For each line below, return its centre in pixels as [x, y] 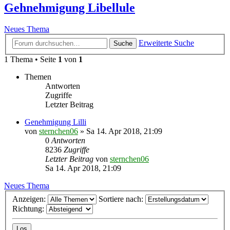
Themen [38, 77]
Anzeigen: [30, 199]
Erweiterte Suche [166, 43]
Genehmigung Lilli [55, 122]
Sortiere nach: [122, 199]
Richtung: [29, 208]
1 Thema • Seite [31, 59]
